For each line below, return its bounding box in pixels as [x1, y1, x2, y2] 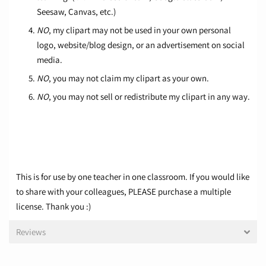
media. [37, 54, 62, 66]
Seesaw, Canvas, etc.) [37, 6, 116, 18]
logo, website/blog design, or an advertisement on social [37, 39, 245, 51]
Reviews [16, 226, 46, 238]
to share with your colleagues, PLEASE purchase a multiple [16, 186, 231, 198]
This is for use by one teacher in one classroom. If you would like [16, 171, 249, 183]
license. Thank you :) [16, 201, 91, 213]
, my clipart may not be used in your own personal [49, 24, 231, 36]
